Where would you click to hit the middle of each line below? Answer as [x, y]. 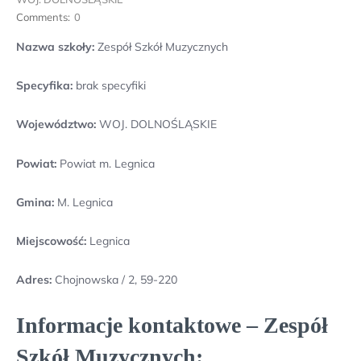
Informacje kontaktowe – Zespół [172, 326]
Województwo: [56, 124]
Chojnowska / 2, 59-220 [116, 280]
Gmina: [35, 202]
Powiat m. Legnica [106, 163]
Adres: [35, 280]
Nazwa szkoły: [55, 47]
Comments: [43, 17]
